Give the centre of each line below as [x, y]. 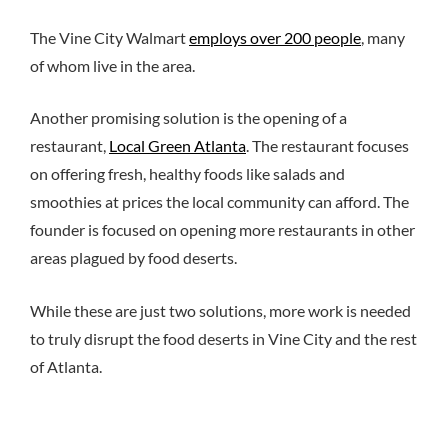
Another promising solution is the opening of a [188, 118]
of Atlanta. [66, 367]
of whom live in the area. [112, 65]
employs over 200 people [275, 37]
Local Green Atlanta [177, 146]
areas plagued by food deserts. [133, 258]
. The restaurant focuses [327, 146]
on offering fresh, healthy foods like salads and [187, 174]
